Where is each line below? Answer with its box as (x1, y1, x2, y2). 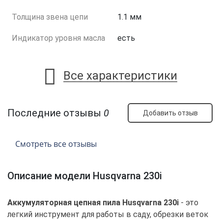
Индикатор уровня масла (12, 33, 105, 43)
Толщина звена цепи (12, 12, 88, 22)
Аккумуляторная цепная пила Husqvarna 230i (7, 198, 179, 208)
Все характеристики (63, 68, 177, 82)
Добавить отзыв (142, 109, 198, 117)
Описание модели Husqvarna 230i (7, 170, 162, 182)
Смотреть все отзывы (15, 138, 97, 150)
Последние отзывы (7, 107, 104, 119)
